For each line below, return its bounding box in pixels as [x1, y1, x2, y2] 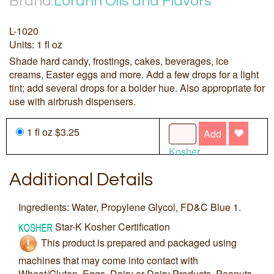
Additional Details [9, 170, 153, 190]
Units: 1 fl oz [9, 37, 62, 52]
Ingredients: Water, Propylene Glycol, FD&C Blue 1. [18, 199, 241, 214]
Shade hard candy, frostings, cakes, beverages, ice [9, 54, 229, 68]
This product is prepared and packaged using [41, 235, 237, 250]
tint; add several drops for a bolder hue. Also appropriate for [9, 81, 265, 95]
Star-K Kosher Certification [55, 219, 170, 234]
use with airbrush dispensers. [9, 94, 136, 109]
